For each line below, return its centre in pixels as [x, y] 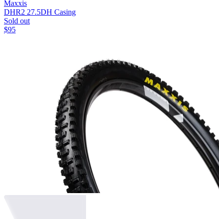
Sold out [17, 21]
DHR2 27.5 [22, 12]
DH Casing [58, 12]
